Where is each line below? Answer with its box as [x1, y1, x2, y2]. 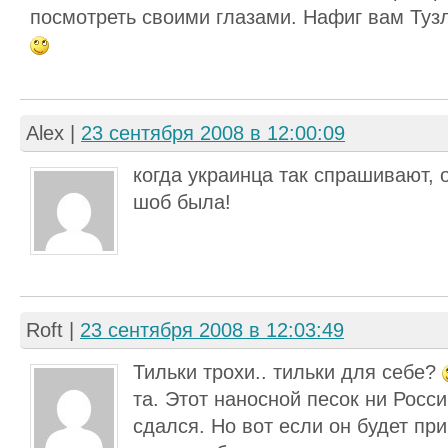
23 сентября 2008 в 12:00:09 [81, 122, 345, 144]
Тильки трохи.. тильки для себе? [133, 361, 442, 383]
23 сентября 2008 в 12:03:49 [80, 319, 344, 341]
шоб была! [133, 191, 231, 213]
